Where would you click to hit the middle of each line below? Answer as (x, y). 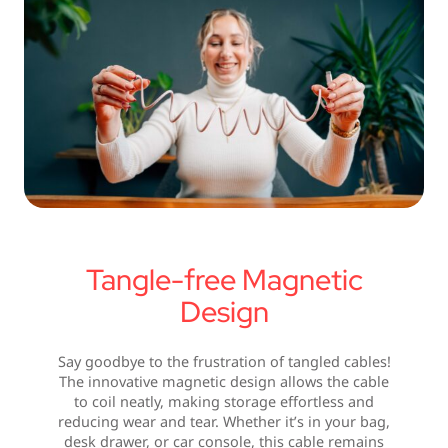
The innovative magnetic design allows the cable (224, 382)
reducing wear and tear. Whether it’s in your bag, (224, 422)
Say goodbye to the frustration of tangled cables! (224, 362)
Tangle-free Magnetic (224, 279)
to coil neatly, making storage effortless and (224, 402)
